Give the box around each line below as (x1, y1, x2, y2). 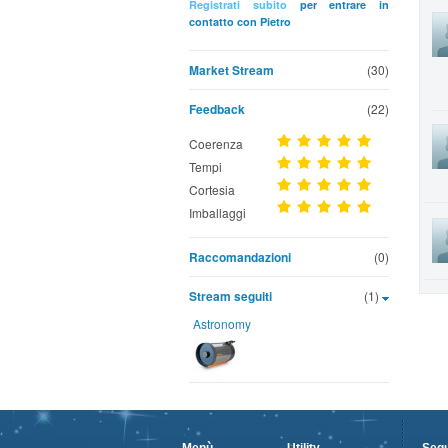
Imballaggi (189, 204, 246, 221)
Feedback (189, 100, 245, 118)
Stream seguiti (189, 287, 272, 305)
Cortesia (189, 181, 235, 198)
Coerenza (189, 135, 243, 152)
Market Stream (189, 61, 274, 79)
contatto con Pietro (189, 14, 291, 29)
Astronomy (193, 315, 251, 332)
